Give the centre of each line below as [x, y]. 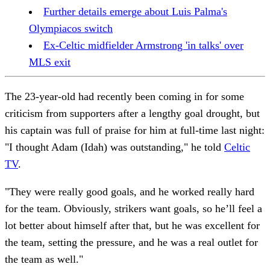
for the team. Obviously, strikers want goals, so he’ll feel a [133, 208]
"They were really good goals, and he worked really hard [130, 191]
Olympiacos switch [71, 28]
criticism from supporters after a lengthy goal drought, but [132, 113]
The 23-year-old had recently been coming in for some [124, 96]
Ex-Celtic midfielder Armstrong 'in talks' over [143, 45]
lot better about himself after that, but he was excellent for [132, 225]
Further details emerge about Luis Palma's [135, 11]
